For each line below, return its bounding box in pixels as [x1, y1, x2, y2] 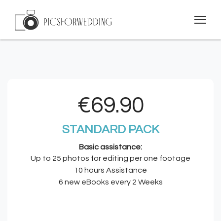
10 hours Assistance [74, 166, 147, 174]
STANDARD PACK [62, 123, 159, 136]
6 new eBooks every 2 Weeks [58, 178, 163, 186]
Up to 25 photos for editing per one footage [31, 154, 190, 162]
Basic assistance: [79, 143, 142, 151]
